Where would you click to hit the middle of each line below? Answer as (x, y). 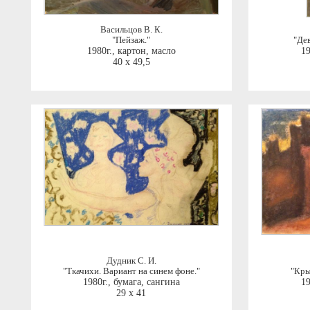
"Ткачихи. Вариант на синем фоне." (131, 272)
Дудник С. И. (131, 261)
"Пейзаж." (131, 40)
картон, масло (146, 51)
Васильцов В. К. (131, 30)
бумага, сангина (146, 282)
